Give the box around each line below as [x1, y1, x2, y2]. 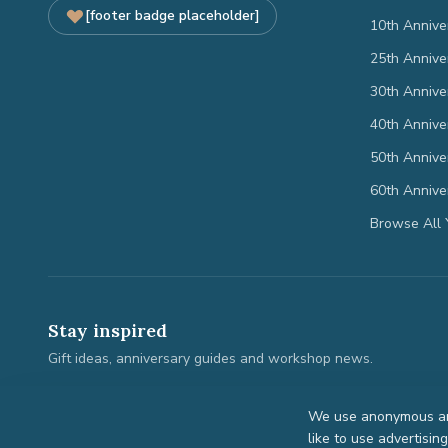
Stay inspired [48, 319, 167, 342]
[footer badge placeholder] [85, 6, 260, 25]
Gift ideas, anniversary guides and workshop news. [48, 349, 373, 368]
